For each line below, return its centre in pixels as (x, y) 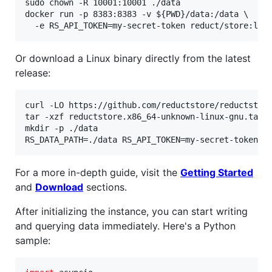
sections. (105, 187)
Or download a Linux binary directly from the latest (133, 59)
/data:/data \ (217, 14)
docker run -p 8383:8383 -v (90, 14)
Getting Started (217, 173)
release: (33, 73)
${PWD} (171, 14)
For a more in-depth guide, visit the (98, 173)
